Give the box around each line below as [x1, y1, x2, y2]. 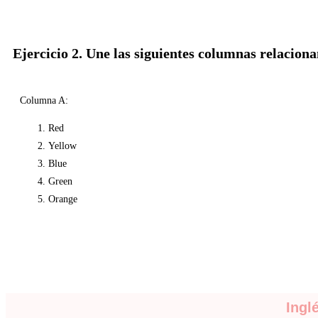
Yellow [48, 141, 77, 152]
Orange [48, 194, 77, 205]
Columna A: [20, 95, 68, 106]
